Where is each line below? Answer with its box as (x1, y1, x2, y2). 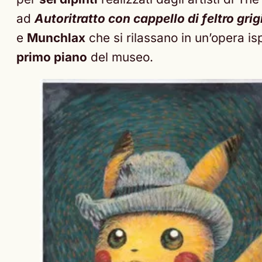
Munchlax (27, 30, 85, 46)
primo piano (16, 50, 87, 65)
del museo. (87, 50, 153, 65)
